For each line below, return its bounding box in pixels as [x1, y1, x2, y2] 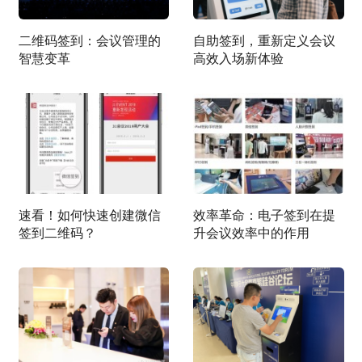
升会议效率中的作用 [193, 223, 309, 242]
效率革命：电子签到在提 [193, 205, 335, 225]
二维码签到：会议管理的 [18, 31, 161, 50]
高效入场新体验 [193, 48, 284, 68]
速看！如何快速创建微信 [18, 205, 161, 225]
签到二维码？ [18, 223, 96, 242]
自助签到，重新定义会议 [193, 31, 335, 50]
